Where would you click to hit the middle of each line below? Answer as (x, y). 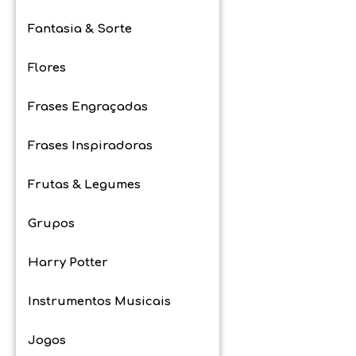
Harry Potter (68, 262)
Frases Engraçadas (88, 106)
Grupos (51, 223)
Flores (47, 68)
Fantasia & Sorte (80, 29)
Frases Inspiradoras (90, 145)
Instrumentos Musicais (99, 301)
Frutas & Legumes (84, 184)
